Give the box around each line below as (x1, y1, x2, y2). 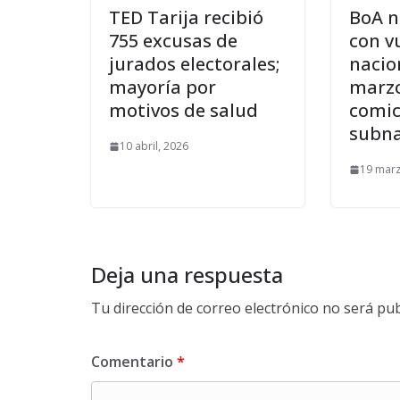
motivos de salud (109, 98, 258, 123)
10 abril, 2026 (120, 138, 188, 154)
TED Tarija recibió (109, 5, 263, 30)
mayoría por (109, 75, 216, 100)
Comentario (91, 352, 177, 372)
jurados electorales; (109, 52, 279, 77)
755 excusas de (109, 29, 237, 54)
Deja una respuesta (91, 260, 283, 290)
